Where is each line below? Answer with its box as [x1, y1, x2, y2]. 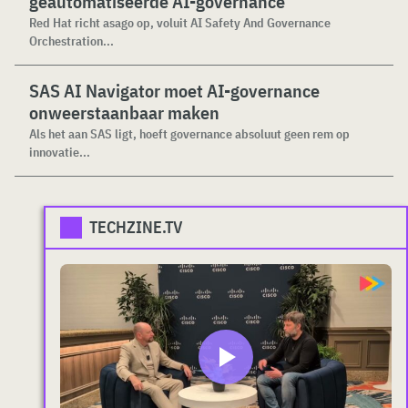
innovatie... [29, 144, 90, 160]
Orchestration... [29, 33, 114, 49]
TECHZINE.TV [89, 217, 183, 238]
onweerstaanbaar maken [29, 100, 219, 125]
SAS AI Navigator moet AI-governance [29, 78, 320, 103]
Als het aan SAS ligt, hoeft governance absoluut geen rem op [29, 126, 350, 142]
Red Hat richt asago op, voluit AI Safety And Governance [29, 15, 331, 31]
